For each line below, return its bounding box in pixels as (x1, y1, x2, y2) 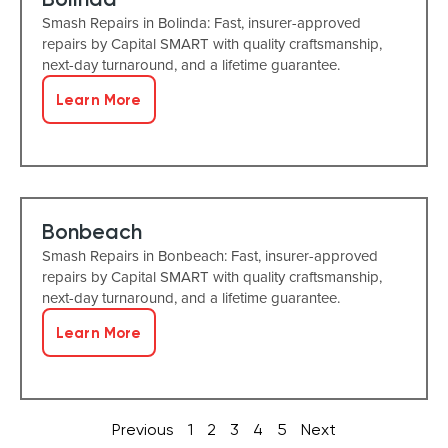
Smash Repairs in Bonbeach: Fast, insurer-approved (42, 245, 378, 266)
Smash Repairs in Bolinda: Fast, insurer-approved (42, 12, 361, 33)
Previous (112, 420, 174, 439)
